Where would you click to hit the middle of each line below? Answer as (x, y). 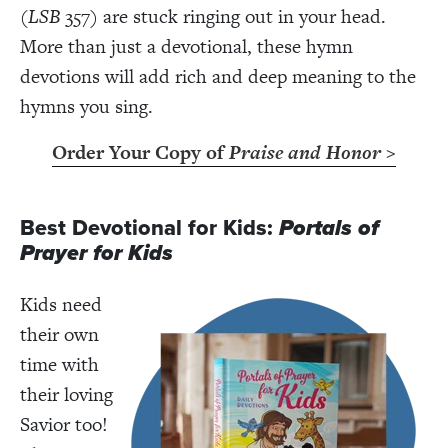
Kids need (61, 304)
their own (59, 334)
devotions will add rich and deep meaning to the (218, 76)
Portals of (329, 227)
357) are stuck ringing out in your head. (223, 16)
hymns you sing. (89, 106)
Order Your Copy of (140, 152)
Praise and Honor (305, 152)
